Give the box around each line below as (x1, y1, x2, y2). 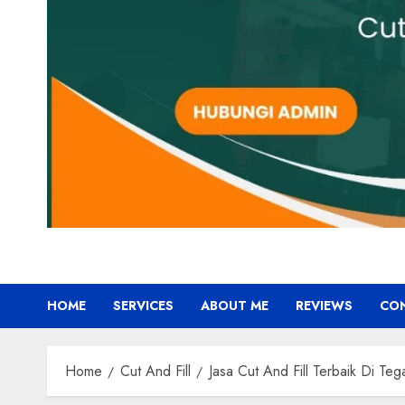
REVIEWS (296, 296, 353, 315)
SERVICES (113, 296, 174, 315)
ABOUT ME (201, 296, 268, 315)
